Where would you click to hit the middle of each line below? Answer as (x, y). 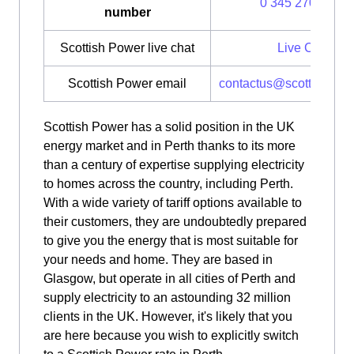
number (127, 12)
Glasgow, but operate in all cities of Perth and (169, 279)
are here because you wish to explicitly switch (171, 335)
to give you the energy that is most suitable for (171, 241)
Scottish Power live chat (127, 48)
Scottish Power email (127, 83)
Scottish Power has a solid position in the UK (169, 127)
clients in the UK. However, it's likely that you (168, 316)
